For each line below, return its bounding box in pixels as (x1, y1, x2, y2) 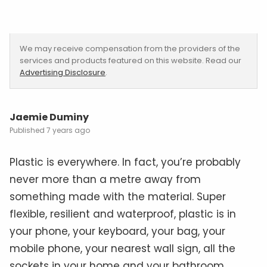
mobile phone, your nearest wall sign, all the (10, 241, 235, 256)
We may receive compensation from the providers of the (20, 42, 240, 54)
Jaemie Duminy (10, 110, 89, 124)
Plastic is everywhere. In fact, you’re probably (10, 154, 241, 169)
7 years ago (46, 125, 90, 135)
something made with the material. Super (10, 189, 226, 204)
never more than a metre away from (10, 172, 201, 187)
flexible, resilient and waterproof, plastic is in (10, 206, 236, 221)
